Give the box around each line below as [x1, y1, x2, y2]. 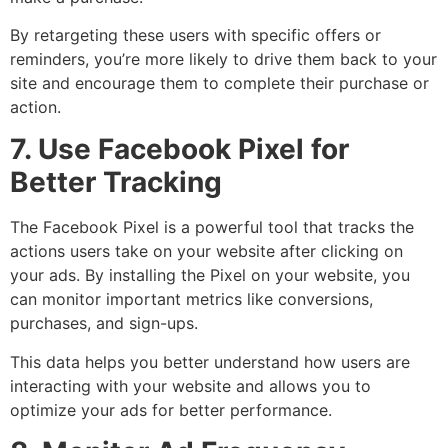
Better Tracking [10, 165, 222, 200]
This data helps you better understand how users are [10, 351, 410, 372]
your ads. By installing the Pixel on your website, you [10, 265, 410, 286]
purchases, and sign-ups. [10, 313, 198, 334]
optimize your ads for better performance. [10, 399, 332, 420]
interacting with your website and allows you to [10, 375, 371, 396]
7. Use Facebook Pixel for [10, 132, 349, 167]
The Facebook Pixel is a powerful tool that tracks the [10, 217, 414, 238]
